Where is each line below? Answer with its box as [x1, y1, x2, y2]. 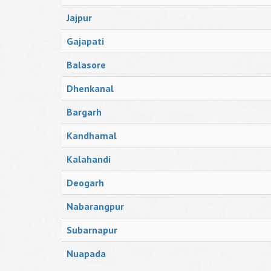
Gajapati [67, 35, 104, 47]
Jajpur [67, 11, 92, 24]
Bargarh [67, 106, 102, 118]
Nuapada [67, 247, 106, 260]
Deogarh [67, 177, 104, 189]
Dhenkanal [67, 82, 114, 94]
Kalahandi [67, 153, 111, 165]
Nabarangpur [67, 200, 124, 212]
